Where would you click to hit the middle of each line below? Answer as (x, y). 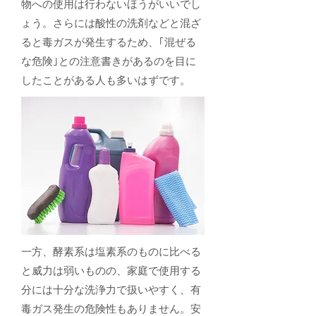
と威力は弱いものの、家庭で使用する (111, 271)
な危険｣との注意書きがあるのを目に (109, 61)
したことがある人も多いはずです (101, 80)
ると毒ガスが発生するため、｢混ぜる (109, 42)
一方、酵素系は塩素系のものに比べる (111, 251)
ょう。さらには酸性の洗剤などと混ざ (111, 23)
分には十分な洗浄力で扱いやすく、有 (111, 290)
